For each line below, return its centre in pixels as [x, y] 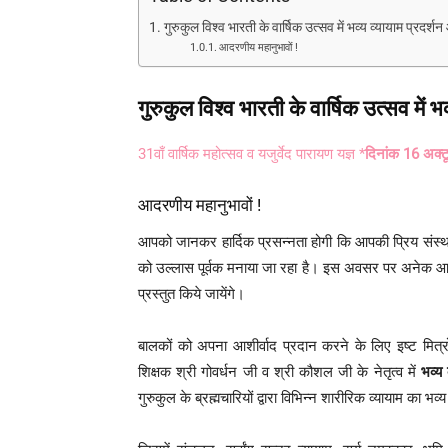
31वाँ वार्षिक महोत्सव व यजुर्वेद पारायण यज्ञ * [251, 153]
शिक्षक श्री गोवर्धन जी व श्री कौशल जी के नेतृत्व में [279, 371]
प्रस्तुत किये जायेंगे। [191, 293]
